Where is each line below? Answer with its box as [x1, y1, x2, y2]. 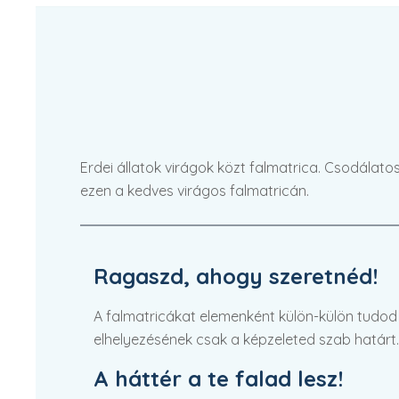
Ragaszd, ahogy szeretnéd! [94, 263, 378, 289]
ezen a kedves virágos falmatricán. [80, 182, 309, 199]
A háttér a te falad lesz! [94, 365, 343, 392]
